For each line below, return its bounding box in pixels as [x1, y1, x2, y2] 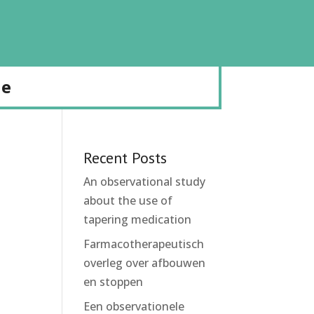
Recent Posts [83, 148, 168, 168]
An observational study [83, 174, 206, 189]
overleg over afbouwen [83, 255, 206, 271]
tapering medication [83, 212, 192, 227]
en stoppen [83, 274, 144, 289]
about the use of [83, 193, 173, 208]
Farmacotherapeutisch [83, 236, 205, 252]
